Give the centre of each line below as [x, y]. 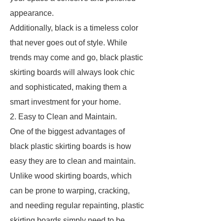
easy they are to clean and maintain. [73, 161]
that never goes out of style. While [69, 43]
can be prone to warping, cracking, [70, 191]
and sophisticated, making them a [68, 87]
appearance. [32, 13]
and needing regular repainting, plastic [77, 205]
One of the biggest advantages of [67, 131]
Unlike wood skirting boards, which [71, 176]
